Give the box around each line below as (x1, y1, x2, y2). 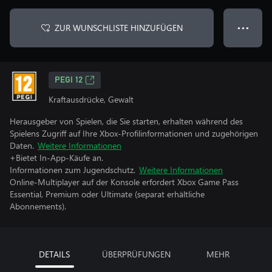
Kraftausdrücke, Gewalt (49, 93, 134, 105)
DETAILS (39, 248, 70, 260)
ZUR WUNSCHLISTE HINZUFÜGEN (54, 22, 183, 33)
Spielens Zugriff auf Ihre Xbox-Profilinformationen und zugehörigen (10, 127, 258, 139)
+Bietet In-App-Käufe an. (10, 152, 103, 163)
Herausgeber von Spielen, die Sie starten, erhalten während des (10, 115, 243, 127)
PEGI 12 (55, 76, 83, 84)
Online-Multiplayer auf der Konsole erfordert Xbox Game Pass (10, 176, 239, 188)
